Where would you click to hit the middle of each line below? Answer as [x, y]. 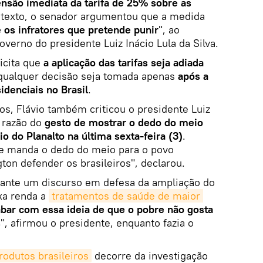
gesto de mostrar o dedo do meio [124, 122]
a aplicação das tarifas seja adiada [124, 62]
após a [193, 76]
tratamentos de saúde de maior [126, 195]
